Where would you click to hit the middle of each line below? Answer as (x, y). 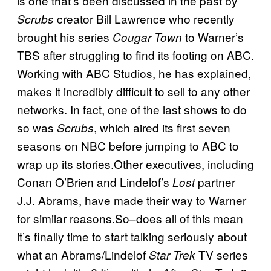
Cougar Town (147, 37)
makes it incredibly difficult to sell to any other (133, 91)
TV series (222, 255)
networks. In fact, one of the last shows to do (132, 109)
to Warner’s (213, 37)
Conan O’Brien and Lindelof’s (95, 182)
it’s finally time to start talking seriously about (132, 237)
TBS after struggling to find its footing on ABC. (135, 55)
